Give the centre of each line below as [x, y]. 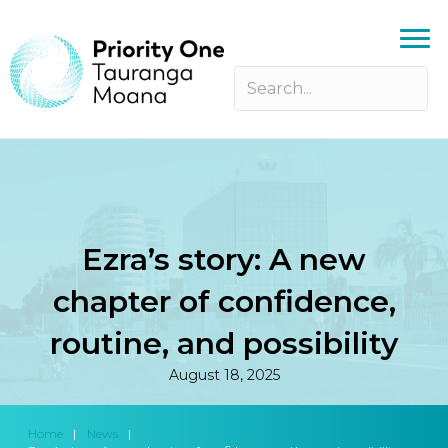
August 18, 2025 [224, 374]
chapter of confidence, [224, 301]
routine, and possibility [224, 343]
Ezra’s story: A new [224, 259]
